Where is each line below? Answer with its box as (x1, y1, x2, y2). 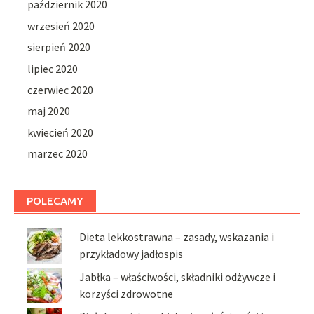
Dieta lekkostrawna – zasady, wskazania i (79, 230, 275, 245)
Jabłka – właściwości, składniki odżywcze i (79, 269, 276, 284)
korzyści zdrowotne (79, 286, 174, 301)
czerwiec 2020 (27, 82, 94, 97)
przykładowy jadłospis (79, 247, 184, 261)
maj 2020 (27, 104, 71, 118)
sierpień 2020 (27, 40, 91, 55)
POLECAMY (27, 195, 83, 207)
